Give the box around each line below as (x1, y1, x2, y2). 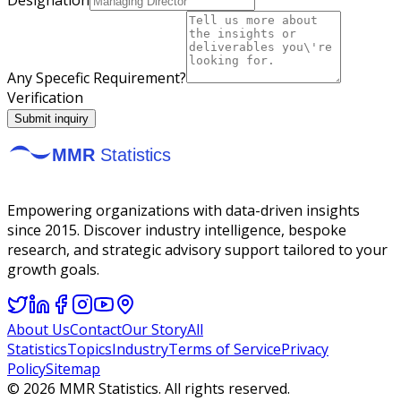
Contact (70, 319, 122, 339)
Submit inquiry (14, 111, 89, 125)
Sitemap (46, 358, 100, 379)
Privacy (281, 338, 328, 359)
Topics (67, 338, 112, 359)
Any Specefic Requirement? (7, 67, 186, 88)
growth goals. (7, 259, 99, 279)
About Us (7, 319, 70, 339)
